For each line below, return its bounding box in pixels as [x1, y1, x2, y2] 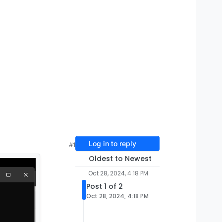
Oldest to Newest [88, 154, 152, 164]
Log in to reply [88, 139, 136, 148]
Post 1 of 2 [86, 181, 123, 192]
